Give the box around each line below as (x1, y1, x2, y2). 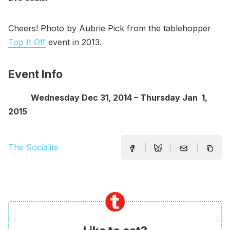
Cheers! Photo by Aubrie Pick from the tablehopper (8, 23, 211, 33)
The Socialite (8, 142, 59, 152)
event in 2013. (46, 36, 102, 47)
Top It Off (8, 36, 46, 47)
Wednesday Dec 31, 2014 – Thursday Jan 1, (8, 92, 207, 103)
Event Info (8, 67, 63, 81)
